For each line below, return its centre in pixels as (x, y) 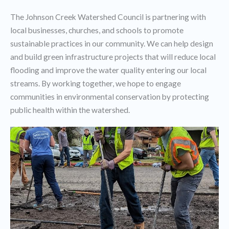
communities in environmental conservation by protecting (110, 97)
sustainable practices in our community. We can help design (112, 43)
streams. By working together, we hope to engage (96, 83)
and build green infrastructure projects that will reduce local (113, 57)
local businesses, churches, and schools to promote (97, 30)
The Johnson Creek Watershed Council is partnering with (108, 17)
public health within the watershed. (70, 110)
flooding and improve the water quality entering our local (108, 70)
